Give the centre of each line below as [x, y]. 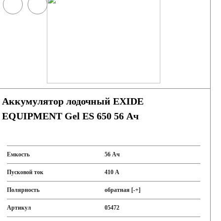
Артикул [19, 208]
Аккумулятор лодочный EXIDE [73, 101]
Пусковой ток [25, 172]
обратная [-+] [123, 190]
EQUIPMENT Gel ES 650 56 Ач [70, 116]
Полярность [23, 190]
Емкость [18, 154]
